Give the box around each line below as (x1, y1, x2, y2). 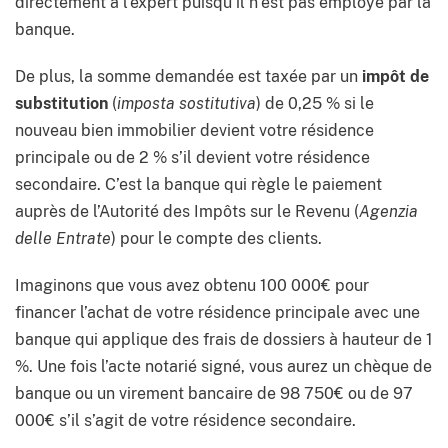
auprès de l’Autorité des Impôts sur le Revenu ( (15, 202, 359, 222)
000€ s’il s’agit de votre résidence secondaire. (15, 411, 356, 431)
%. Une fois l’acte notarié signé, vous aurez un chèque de (15, 357, 432, 377)
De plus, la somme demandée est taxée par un (15, 67, 362, 87)
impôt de (362, 67, 429, 87)
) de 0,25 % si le (256, 94, 374, 114)
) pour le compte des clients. (111, 229, 322, 249)
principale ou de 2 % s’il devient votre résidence (15, 148, 370, 168)
